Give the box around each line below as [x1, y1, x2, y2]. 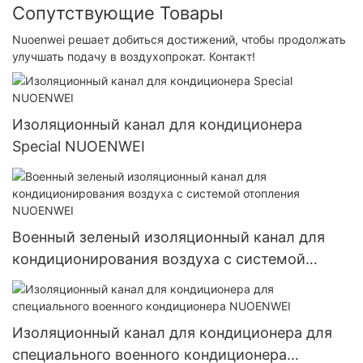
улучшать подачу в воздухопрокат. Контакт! [12, 49, 255, 63]
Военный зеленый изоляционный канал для [12, 228, 325, 246]
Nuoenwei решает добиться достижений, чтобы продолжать [12, 32, 346, 46]
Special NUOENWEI [12, 137, 145, 155]
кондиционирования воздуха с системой [12, 250, 305, 267]
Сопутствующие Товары [12, 2, 224, 24]
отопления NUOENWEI [12, 272, 171, 289]
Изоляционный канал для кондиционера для [12, 324, 332, 342]
